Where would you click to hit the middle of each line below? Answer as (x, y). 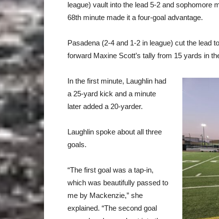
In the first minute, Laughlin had (117, 81)
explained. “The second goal (112, 208)
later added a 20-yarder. (105, 106)
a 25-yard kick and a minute (112, 94)
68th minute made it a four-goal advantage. (135, 17)
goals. (77, 144)
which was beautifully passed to (118, 183)
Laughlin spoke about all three (115, 132)
